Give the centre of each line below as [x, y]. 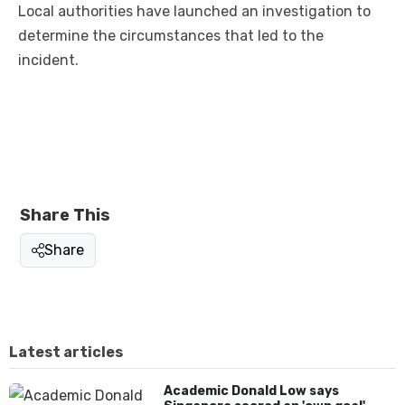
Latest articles [66, 353]
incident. [48, 61]
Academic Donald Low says [252, 391]
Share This [65, 216]
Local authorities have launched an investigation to [194, 12]
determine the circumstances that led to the [171, 36]
